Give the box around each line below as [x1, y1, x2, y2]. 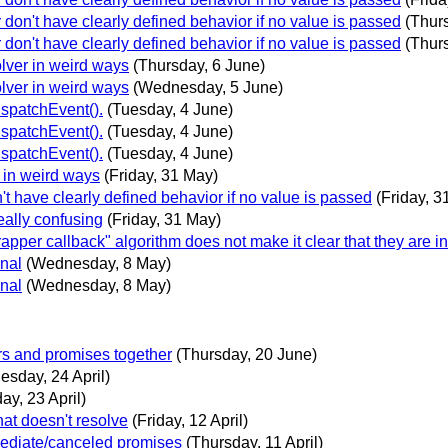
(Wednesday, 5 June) [133, 79, 283, 97]
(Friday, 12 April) [132, 412, 248, 430]
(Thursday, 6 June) [133, 57, 265, 75]
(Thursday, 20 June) [176, 346, 317, 364]
